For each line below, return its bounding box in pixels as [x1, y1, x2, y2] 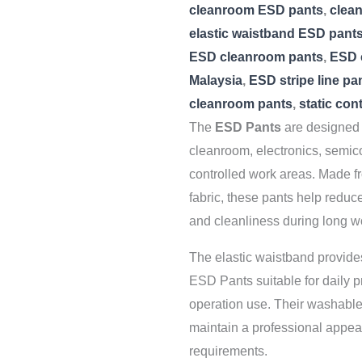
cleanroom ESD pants [189, 3, 323, 17]
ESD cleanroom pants [189, 50, 323, 64]
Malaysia [189, 74, 242, 87]
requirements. [189, 344, 267, 358]
